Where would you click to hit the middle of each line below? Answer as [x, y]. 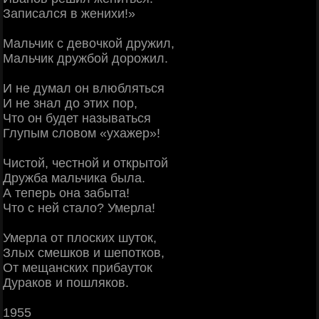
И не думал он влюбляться [84, 88]
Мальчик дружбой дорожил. [85, 58]
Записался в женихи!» [69, 13]
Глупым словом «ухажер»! [82, 133]
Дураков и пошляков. [66, 282]
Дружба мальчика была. [74, 178]
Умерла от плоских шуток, [80, 237]
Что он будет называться [77, 118]
